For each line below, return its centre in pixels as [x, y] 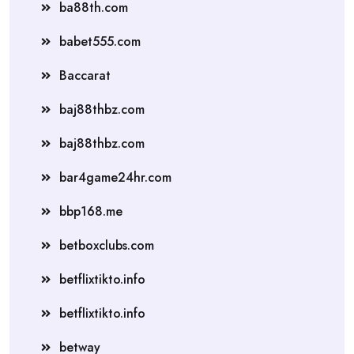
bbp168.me [91, 211]
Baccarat [85, 75]
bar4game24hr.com [115, 177]
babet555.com [100, 41]
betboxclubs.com [107, 245]
